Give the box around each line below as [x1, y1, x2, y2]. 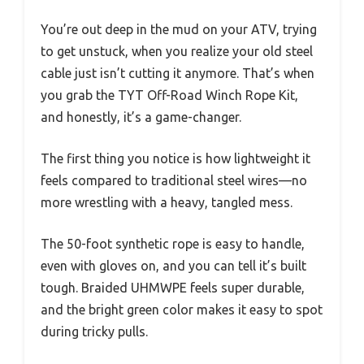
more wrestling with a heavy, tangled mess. [41, 194, 292, 210]
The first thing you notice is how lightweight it [41, 150, 310, 166]
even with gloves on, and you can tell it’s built [41, 258, 306, 273]
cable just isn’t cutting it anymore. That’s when [41, 65, 314, 80]
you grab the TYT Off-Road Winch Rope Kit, [41, 87, 298, 102]
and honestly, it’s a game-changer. [41, 109, 241, 124]
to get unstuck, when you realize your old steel [41, 43, 313, 58]
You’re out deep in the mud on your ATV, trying [41, 21, 317, 37]
